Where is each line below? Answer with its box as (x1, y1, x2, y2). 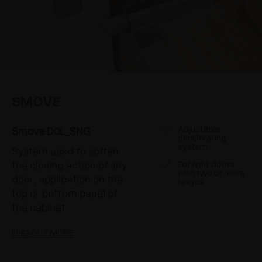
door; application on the (12, 173, 123, 187)
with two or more (178, 167, 244, 179)
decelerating (178, 132, 226, 144)
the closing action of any (12, 158, 127, 173)
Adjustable (178, 123, 220, 135)
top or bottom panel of (12, 187, 117, 201)
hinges (178, 176, 204, 188)
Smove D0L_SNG (12, 125, 91, 139)
